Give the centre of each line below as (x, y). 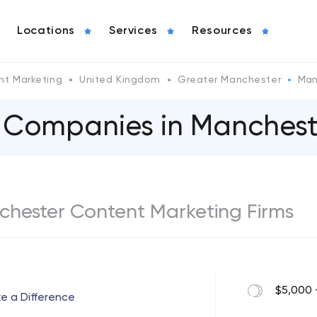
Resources (222, 31)
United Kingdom (120, 80)
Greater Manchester (230, 80)
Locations (46, 31)
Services (133, 31)
